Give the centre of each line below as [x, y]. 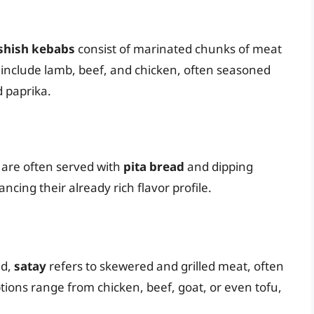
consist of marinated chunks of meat [178, 48]
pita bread [154, 167]
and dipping [219, 167]
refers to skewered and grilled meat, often [165, 266]
